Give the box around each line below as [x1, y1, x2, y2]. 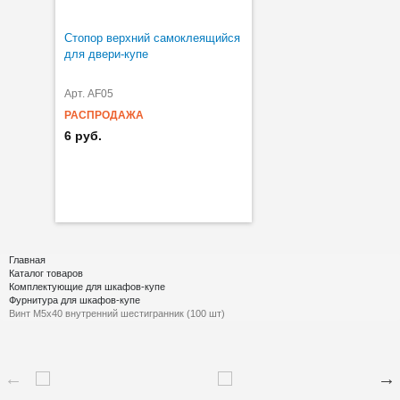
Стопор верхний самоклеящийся [64, 30, 240, 45]
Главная [9, 254, 46, 265]
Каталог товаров [9, 267, 83, 279]
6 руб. [64, 128, 102, 143]
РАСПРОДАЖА [64, 108, 144, 121]
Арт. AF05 [64, 87, 113, 100]
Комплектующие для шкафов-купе [9, 280, 165, 292]
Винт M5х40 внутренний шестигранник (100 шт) [9, 307, 225, 319]
